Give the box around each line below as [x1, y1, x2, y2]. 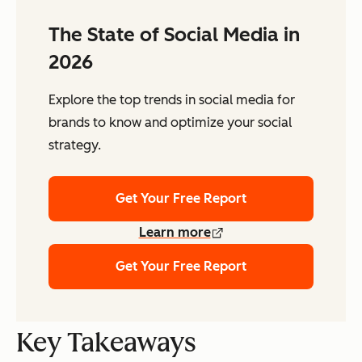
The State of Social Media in [48, 23, 300, 47]
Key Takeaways [16, 327, 196, 359]
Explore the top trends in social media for [48, 92, 295, 108]
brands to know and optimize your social [48, 115, 292, 131]
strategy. [48, 137, 101, 154]
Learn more [138, 225, 211, 241]
